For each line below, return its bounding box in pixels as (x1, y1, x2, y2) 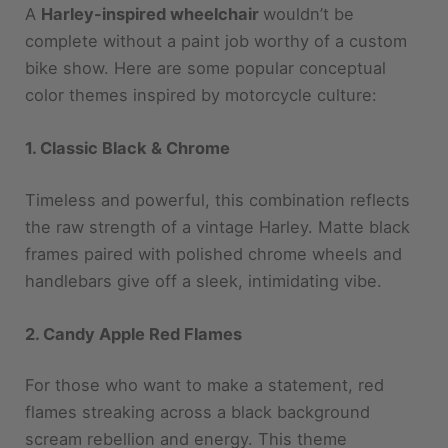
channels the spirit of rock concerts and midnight (25, 412, 414, 433)
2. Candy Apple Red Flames (25, 279, 243, 300)
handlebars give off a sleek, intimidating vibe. (25, 226, 383, 247)
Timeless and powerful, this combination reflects (25, 145, 411, 166)
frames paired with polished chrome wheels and (25, 199, 403, 220)
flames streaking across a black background (25, 358, 371, 379)
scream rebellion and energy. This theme (25, 385, 348, 406)
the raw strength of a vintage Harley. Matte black (25, 172, 411, 193)
